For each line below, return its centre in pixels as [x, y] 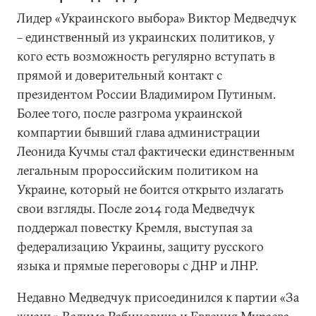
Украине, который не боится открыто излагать [150, 189]
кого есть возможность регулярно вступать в [146, 56]
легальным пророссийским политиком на [138, 170]
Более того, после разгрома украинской [130, 113]
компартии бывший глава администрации [139, 132]
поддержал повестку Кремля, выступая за [135, 227]
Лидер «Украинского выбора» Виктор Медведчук [157, 18]
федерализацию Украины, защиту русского [140, 247]
